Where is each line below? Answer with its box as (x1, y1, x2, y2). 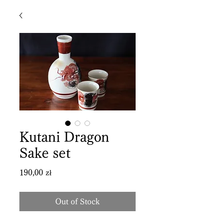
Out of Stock (55, 198, 100, 205)
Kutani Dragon (19, 130, 109, 143)
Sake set (19, 146, 70, 159)
